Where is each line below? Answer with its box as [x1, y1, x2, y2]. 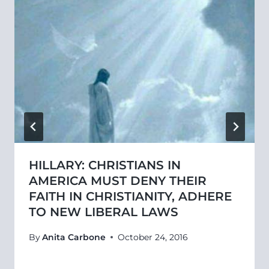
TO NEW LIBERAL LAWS [29, 205, 178, 220]
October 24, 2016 [118, 231, 189, 243]
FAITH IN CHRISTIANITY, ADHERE [29, 189, 232, 204]
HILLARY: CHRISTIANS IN [29, 158, 181, 173]
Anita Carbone [42, 231, 106, 243]
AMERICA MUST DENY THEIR [29, 174, 207, 189]
